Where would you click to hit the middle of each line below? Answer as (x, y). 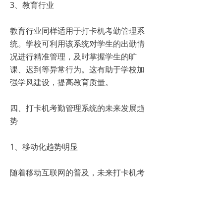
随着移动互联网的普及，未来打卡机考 (77, 173)
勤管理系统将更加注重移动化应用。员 (77, 186)
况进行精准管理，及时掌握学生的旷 (73, 57)
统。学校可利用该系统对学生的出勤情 (77, 44)
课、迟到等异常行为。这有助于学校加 (77, 70)
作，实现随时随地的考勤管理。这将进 (77, 211)
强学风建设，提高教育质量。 (61, 83)
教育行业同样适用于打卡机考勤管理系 (77, 31)
